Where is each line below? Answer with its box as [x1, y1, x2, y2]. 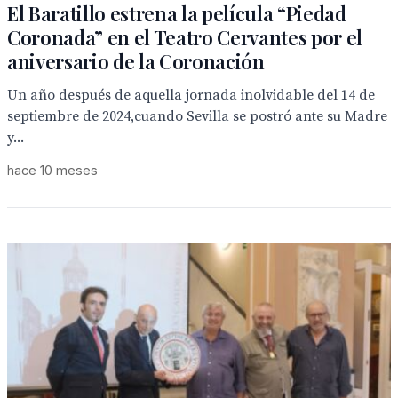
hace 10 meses [7, 163, 98, 178]
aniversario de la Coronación [7, 48, 265, 75]
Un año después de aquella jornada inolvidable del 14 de [7, 86, 375, 104]
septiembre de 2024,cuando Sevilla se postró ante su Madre [7, 107, 387, 125]
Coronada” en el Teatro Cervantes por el [7, 24, 363, 51]
